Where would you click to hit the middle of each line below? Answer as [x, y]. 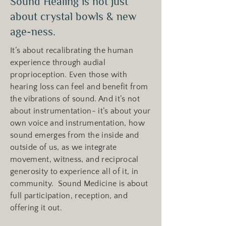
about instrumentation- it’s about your [80, 111]
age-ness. [33, 32]
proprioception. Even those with [69, 75]
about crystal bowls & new [73, 16]
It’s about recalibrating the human [72, 50]
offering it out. [37, 208]
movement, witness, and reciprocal [74, 159]
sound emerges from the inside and [75, 135]
